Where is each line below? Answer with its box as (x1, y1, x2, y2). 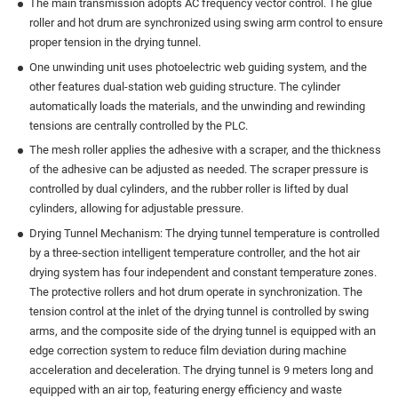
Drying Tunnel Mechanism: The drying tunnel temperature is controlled (29, 227, 380, 241)
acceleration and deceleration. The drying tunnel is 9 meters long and (29, 363, 374, 378)
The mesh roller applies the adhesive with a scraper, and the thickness (29, 143, 382, 157)
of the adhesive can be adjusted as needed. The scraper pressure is (29, 163, 370, 177)
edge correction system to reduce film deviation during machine (29, 344, 347, 358)
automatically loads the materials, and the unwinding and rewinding (29, 99, 366, 113)
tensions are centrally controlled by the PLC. (29, 118, 249, 132)
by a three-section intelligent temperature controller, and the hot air (29, 246, 361, 260)
